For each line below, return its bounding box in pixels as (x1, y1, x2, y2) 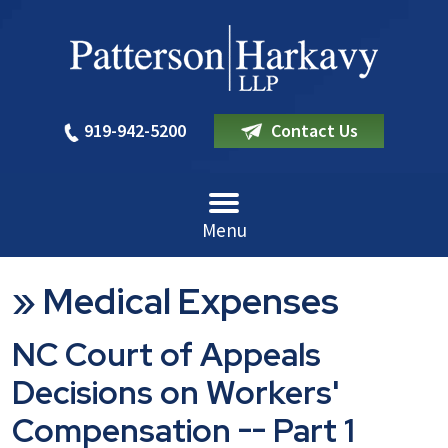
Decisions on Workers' (12, 371, 340, 414)
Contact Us (270, 119, 358, 142)
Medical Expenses (43, 277, 339, 325)
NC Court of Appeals (12, 333, 321, 376)
